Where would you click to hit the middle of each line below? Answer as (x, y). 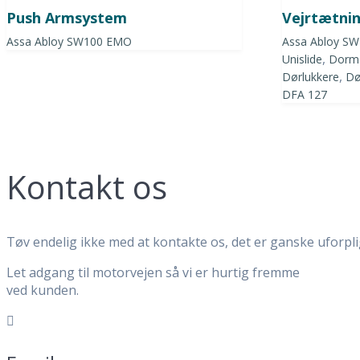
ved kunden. (43, 290)
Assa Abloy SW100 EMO (69, 42)
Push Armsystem (67, 18)
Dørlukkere (311, 77)
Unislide (303, 59)
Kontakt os (87, 187)
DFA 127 (305, 95)
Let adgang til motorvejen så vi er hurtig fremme (153, 273)
